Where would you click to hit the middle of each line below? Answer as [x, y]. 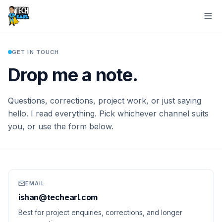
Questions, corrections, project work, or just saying [105, 101]
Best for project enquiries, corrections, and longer [100, 212]
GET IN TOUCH [36, 52]
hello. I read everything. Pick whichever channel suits [108, 113]
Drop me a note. [73, 75]
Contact [19, 46]
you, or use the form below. [61, 126]
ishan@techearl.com [58, 197]
